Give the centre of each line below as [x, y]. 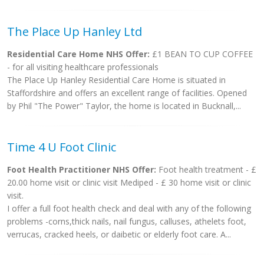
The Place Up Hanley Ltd [75, 32]
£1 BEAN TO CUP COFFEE [201, 54]
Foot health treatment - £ [206, 169]
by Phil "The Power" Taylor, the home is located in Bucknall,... [124, 106]
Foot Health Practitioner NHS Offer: [82, 169]
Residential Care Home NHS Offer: [78, 54]
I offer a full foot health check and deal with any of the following [129, 208]
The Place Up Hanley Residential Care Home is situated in [116, 80]
